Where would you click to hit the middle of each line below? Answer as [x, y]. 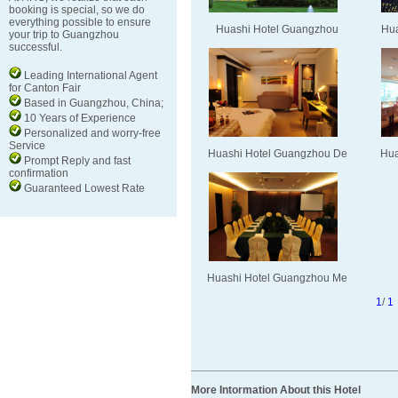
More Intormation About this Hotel [275, 390]
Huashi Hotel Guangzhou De [277, 154]
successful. [36, 47]
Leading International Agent [89, 76]
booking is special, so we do [77, 10]
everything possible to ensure [80, 22]
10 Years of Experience [79, 118]
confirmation [39, 173]
